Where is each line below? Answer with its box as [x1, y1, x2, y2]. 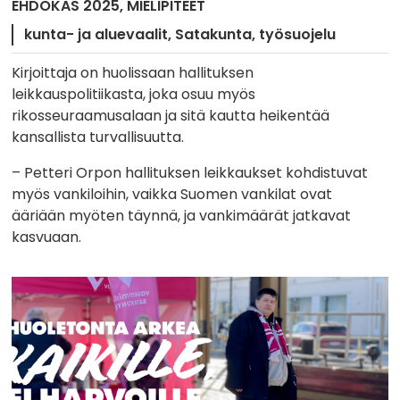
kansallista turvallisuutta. [12, 126, 185, 147]
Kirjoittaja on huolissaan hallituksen [12, 62, 254, 83]
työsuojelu [259, 23, 337, 45]
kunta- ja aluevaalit [24, 23, 169, 45]
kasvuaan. [12, 226, 82, 247]
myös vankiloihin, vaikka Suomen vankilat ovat [12, 183, 333, 204]
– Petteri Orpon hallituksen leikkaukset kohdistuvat [12, 162, 369, 183]
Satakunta [175, 23, 253, 45]
